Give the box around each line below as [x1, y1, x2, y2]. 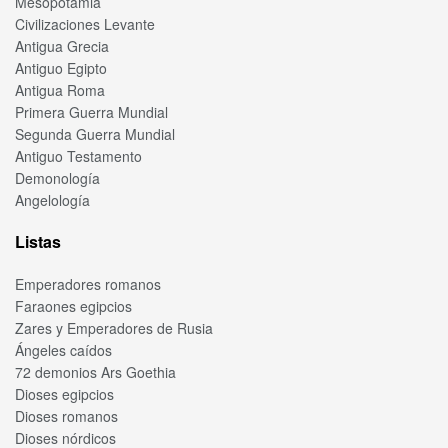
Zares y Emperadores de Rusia [15, 318, 213, 339]
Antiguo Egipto [15, 58, 107, 79]
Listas [15, 230, 61, 254]
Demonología [15, 168, 100, 189]
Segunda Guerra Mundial [15, 124, 175, 145]
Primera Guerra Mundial [15, 102, 168, 123]
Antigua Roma [15, 80, 105, 101]
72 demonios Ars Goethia [15, 362, 176, 383]
